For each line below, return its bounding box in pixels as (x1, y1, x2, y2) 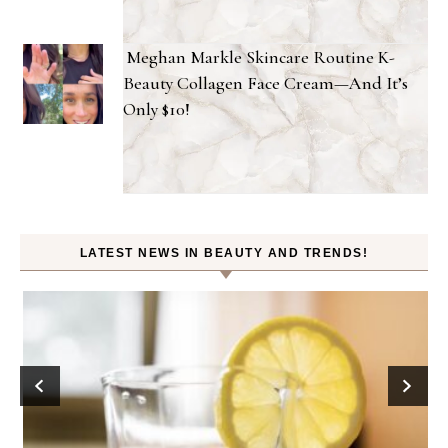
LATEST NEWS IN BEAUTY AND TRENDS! (79, 245, 369, 260)
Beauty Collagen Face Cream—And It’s (123, 71, 408, 94)
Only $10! (123, 97, 190, 120)
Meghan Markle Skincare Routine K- (126, 45, 395, 68)
